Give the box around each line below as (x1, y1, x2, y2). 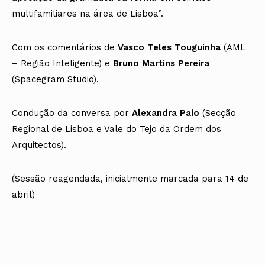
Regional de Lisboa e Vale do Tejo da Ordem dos (12, 124, 221, 135)
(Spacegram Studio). (12, 74, 99, 85)
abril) (12, 189, 35, 201)
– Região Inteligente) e (12, 58, 113, 69)
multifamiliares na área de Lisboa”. (12, 8, 163, 20)
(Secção (199, 108, 236, 119)
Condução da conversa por (12, 108, 132, 119)
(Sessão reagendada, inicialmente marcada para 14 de (12, 173, 248, 185)
